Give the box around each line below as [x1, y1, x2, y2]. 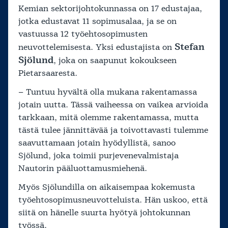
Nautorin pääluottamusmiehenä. [18, 163, 147, 175]
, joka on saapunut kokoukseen [53, 55, 177, 67]
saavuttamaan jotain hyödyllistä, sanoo [18, 137, 176, 149]
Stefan [175, 41, 205, 53]
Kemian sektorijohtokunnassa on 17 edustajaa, [18, 3, 202, 15]
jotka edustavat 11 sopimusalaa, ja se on [18, 16, 177, 27]
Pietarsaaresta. [18, 68, 77, 79]
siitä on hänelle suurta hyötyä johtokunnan [18, 207, 190, 219]
